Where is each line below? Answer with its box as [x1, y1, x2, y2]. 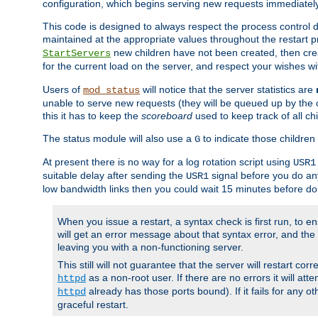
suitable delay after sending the [43, 170, 186, 182]
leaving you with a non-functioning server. [57, 241, 243, 253]
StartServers [43, 48, 111, 60]
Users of [43, 84, 83, 96]
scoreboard [141, 110, 192, 122]
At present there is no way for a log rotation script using [43, 156, 293, 168]
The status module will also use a [43, 133, 194, 145]
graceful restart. [57, 299, 128, 311]
